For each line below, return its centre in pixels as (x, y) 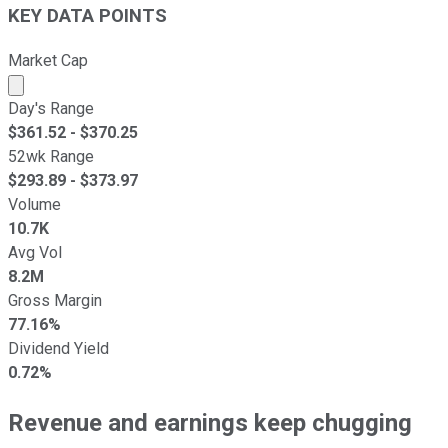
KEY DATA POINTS (87, 16)
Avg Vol (35, 252)
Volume (34, 204)
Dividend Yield (58, 348)
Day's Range (51, 108)
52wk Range (51, 156)
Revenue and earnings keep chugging (210, 422)
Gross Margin (55, 300)
